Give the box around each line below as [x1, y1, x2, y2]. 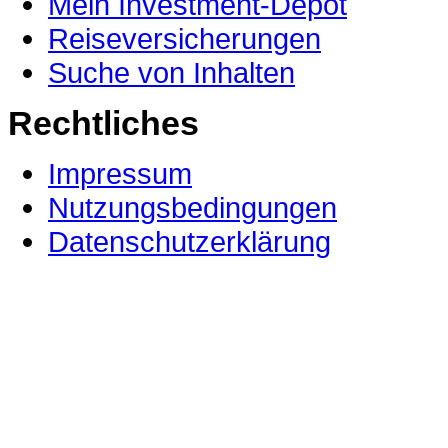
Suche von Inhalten [48, 55, 295, 89]
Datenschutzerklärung [48, 224, 331, 258]
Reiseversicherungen [48, 21, 321, 55]
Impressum [48, 156, 192, 190]
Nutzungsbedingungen [48, 190, 337, 224]
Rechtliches [8, 103, 199, 142]
